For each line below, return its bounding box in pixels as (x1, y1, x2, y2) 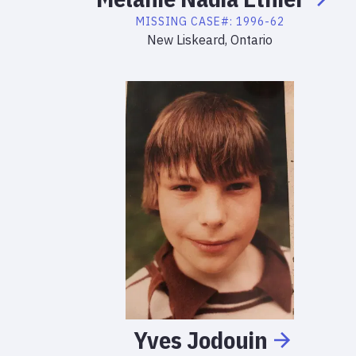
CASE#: (190, 14, 236, 29)
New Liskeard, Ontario (147, 32, 273, 48)
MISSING (135, 14, 188, 29)
